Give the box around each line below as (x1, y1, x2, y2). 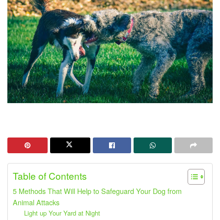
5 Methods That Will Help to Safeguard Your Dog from (13, 186, 182, 196)
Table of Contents (13, 169, 87, 183)
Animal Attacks (13, 197, 59, 208)
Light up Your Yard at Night (24, 208, 100, 218)
